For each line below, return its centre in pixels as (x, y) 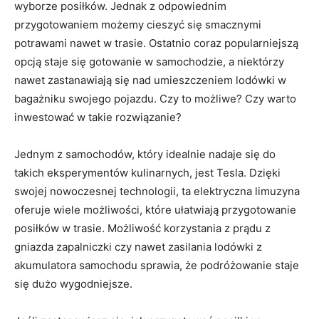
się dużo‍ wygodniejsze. (73, 283)
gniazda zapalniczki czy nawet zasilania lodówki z (138, 246)
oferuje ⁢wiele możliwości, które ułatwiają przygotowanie (155, 209)
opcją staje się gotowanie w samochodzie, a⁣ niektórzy (149, 61)
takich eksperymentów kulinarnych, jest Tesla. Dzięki (147, 172)
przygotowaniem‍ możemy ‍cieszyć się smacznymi (138, 24)
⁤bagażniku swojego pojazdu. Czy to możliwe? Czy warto (155, 98)
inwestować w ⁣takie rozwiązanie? (98, 117)
